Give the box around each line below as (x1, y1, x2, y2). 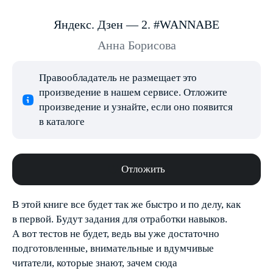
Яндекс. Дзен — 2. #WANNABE (54, 18, 219, 31)
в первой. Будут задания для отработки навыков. (12, 213, 227, 225)
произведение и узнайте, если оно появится (39, 101, 233, 113)
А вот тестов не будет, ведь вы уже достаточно (12, 228, 219, 239)
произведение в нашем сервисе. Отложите (39, 87, 227, 98)
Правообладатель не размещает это (39, 72, 197, 83)
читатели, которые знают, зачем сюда (12, 257, 177, 269)
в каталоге (39, 116, 85, 127)
